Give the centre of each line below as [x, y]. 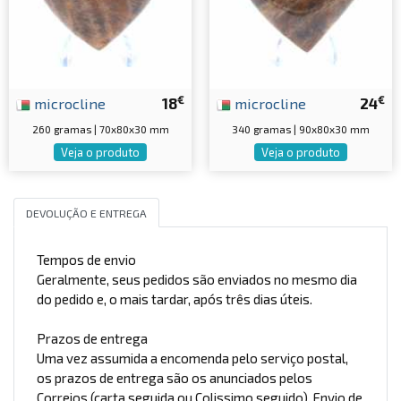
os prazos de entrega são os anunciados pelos [175, 378]
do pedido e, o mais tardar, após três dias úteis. [175, 299]
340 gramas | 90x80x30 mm [301, 129]
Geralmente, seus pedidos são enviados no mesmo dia [197, 280]
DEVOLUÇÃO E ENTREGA [86, 213]
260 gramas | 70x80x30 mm [100, 129]
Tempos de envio [86, 260]
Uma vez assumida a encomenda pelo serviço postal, [192, 358]
